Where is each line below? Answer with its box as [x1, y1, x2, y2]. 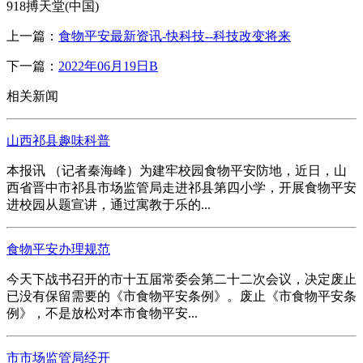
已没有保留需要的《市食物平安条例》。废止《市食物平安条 [6, 288, 357, 303]
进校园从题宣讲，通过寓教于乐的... [6, 197, 211, 211]
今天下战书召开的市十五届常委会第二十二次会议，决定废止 [6, 271, 357, 286]
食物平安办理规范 [6, 241, 110, 256]
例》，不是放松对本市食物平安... [6, 305, 198, 320]
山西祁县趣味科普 [6, 133, 110, 147]
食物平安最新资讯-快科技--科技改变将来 [58, 28, 291, 43]
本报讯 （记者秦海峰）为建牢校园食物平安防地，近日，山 [6, 163, 347, 177]
